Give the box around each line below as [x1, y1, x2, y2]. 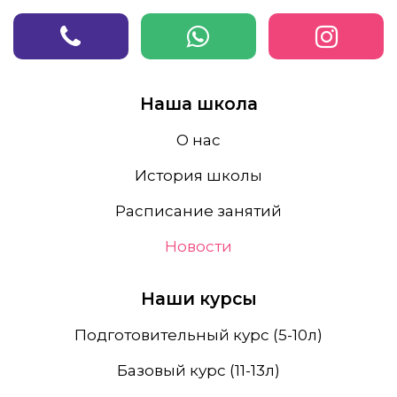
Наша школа [139, 93, 258, 115]
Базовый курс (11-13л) [117, 362, 280, 379]
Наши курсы [140, 288, 257, 310]
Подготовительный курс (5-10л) [74, 325, 323, 344]
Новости [165, 237, 232, 255]
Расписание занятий [115, 201, 282, 220]
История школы [135, 166, 262, 184]
